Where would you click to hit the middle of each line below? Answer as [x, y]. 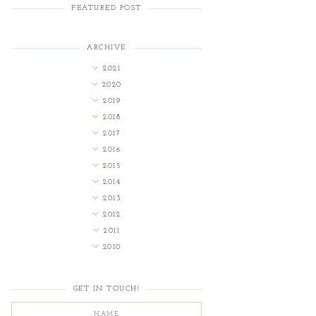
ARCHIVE [107, 48]
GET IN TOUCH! [107, 289]
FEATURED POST [107, 8]
